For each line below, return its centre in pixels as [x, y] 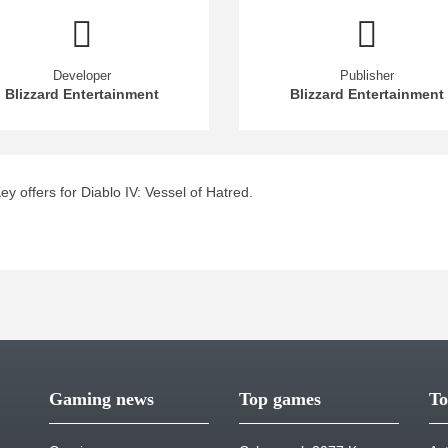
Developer [81, 75]
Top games [280, 399]
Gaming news [101, 399]
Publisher [366, 75]
